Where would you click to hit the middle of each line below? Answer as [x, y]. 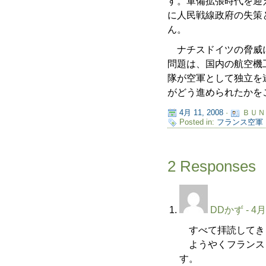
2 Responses [212, 166]
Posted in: [198, 122]
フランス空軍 [240, 122]
